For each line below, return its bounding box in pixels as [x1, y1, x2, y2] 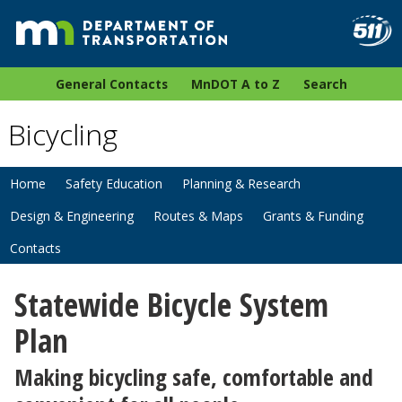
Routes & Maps [153, 207, 243, 225]
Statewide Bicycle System [14, 283, 328, 327]
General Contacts [55, 75, 168, 93]
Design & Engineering [10, 207, 134, 225]
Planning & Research [182, 175, 301, 193]
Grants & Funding [263, 207, 363, 225]
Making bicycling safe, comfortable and [14, 362, 373, 394]
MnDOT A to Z [190, 75, 280, 93]
